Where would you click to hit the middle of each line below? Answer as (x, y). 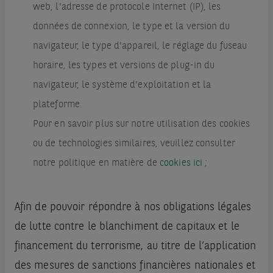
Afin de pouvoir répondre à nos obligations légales (133, 207)
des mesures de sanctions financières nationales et (135, 266)
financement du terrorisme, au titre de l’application (135, 246)
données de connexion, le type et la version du (131, 27)
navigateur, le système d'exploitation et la (122, 86)
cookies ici (181, 164)
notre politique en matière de (96, 164)
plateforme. (58, 105)
